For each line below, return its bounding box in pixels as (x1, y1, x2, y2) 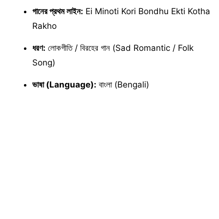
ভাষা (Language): (32, 79, 96, 89)
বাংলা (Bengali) (96, 79, 149, 89)
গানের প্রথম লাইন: (32, 6, 83, 16)
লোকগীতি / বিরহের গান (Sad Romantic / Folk (45, 43, 194, 53)
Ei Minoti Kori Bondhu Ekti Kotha (83, 6, 210, 16)
